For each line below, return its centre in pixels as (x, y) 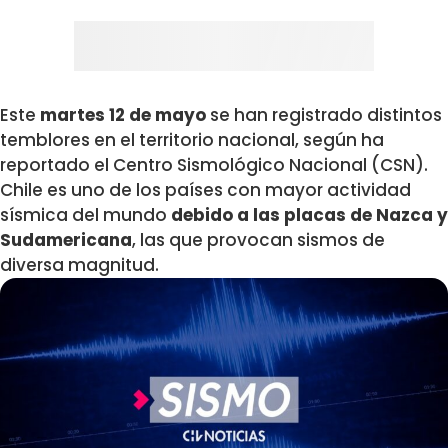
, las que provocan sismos (247, 240)
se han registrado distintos (324, 115)
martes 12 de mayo (123, 115)
